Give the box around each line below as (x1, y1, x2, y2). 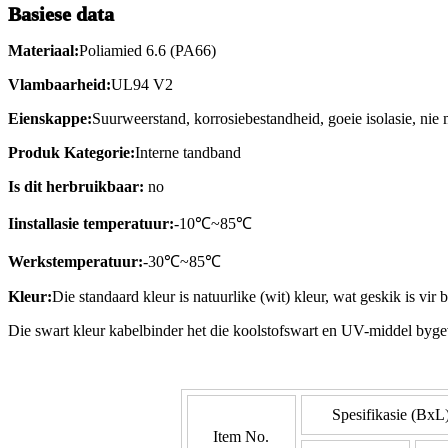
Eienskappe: (8, 110, 92, 128)
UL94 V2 (111, 76, 173, 94)
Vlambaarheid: (8, 76, 111, 94)
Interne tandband (135, 144, 241, 162)
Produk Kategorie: (8, 144, 135, 162)
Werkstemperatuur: (8, 253, 143, 271)
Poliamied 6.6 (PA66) (79, 42, 216, 60)
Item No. (213, 428, 269, 446)
